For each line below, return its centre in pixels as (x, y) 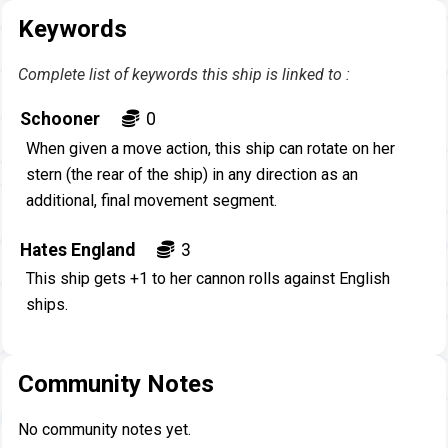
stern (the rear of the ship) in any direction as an (191, 174)
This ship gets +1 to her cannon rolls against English (207, 279)
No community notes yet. (104, 430)
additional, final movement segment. (151, 200)
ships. (46, 305)
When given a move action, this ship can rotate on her (210, 148)
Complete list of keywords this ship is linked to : (183, 74)
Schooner (59, 119)
